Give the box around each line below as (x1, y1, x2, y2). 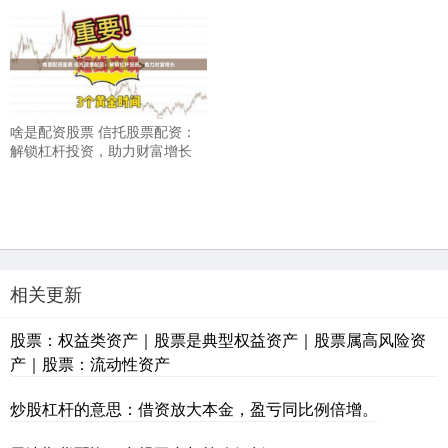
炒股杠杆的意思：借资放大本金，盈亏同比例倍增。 (10, 397, 378, 421)
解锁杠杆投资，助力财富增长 (10, 140, 192, 161)
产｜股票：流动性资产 (10, 352, 170, 376)
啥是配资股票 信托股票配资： (10, 121, 196, 142)
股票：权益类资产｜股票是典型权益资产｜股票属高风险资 (10, 328, 426, 352)
